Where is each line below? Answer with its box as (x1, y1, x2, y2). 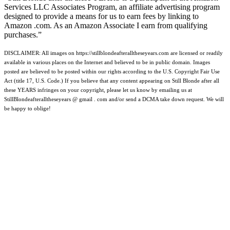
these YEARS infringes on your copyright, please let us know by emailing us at (4, 86, 192, 93)
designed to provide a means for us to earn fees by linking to (4, 11, 199, 21)
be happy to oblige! (4, 105, 51, 111)
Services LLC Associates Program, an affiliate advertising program (4, 2, 220, 11)
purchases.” (4, 30, 42, 39)
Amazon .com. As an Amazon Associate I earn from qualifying (4, 21, 207, 30)
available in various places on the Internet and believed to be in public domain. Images (4, 59, 210, 65)
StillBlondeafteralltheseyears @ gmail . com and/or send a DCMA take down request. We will (4, 95, 224, 102)
